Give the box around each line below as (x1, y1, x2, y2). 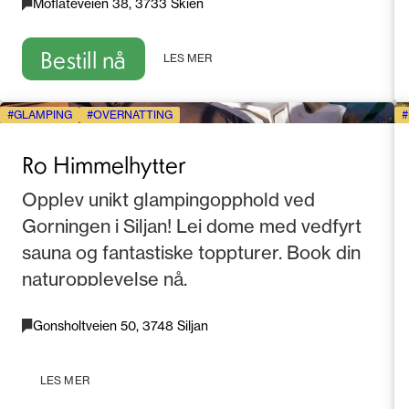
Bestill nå (40, 43, 127, 74)
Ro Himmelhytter (22, 149, 185, 180)
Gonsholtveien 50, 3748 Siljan (33, 318, 208, 334)
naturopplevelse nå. (22, 267, 187, 291)
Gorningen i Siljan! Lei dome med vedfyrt (22, 215, 362, 238)
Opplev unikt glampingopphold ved (22, 188, 315, 212)
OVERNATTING (93, 108, 173, 122)
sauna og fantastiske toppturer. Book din (22, 241, 361, 265)
